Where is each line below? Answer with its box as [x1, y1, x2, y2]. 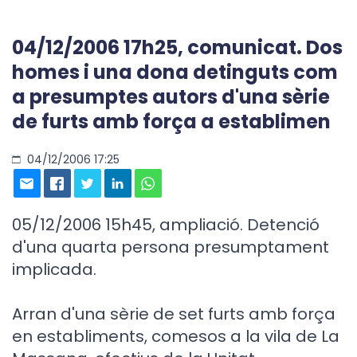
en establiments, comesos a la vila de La [12, 325, 339, 347]
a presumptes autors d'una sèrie [12, 84, 330, 110]
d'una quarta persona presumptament [12, 236, 329, 258]
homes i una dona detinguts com [12, 59, 338, 85]
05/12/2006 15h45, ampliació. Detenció [12, 214, 320, 236]
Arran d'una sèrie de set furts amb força [12, 303, 335, 325]
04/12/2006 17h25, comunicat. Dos [12, 34, 343, 61]
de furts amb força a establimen [12, 108, 331, 135]
